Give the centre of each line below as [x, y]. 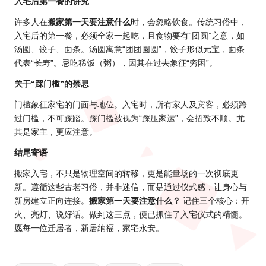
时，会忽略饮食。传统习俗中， [189, 23]
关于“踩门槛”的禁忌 [52, 84]
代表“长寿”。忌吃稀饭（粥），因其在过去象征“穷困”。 [116, 64]
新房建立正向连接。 [52, 201]
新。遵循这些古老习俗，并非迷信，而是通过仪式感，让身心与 [131, 188]
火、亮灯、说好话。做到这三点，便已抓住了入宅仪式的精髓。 [131, 215]
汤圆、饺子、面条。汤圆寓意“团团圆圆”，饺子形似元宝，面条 [129, 50]
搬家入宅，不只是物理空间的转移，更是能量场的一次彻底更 [126, 174]
